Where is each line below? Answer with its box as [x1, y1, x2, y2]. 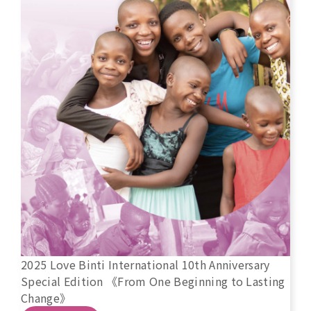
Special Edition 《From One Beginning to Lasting [21, 273, 285, 290]
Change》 [21, 289, 72, 307]
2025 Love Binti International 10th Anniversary [21, 256, 270, 274]
